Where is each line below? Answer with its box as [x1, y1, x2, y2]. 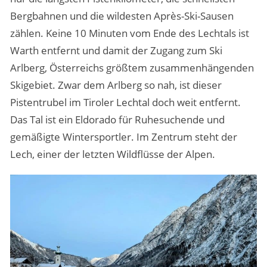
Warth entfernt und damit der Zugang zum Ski [10, 44, 222, 58]
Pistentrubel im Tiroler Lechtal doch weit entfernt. [10, 95, 241, 110]
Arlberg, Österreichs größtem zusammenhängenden [10, 61, 254, 75]
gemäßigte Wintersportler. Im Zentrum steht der [10, 130, 237, 144]
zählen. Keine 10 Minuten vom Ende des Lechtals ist [10, 26, 249, 41]
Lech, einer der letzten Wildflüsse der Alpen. [10, 147, 215, 162]
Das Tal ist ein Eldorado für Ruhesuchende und [10, 113, 225, 127]
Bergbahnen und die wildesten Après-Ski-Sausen [10, 9, 234, 23]
